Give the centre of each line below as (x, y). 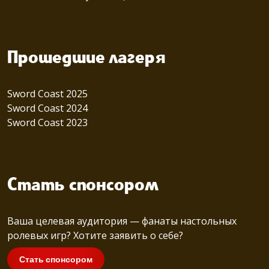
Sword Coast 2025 (47, 93)
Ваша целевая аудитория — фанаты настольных (122, 221)
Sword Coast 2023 (47, 122)
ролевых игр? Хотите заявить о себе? (95, 235)
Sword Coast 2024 (47, 108)
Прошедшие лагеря (86, 59)
